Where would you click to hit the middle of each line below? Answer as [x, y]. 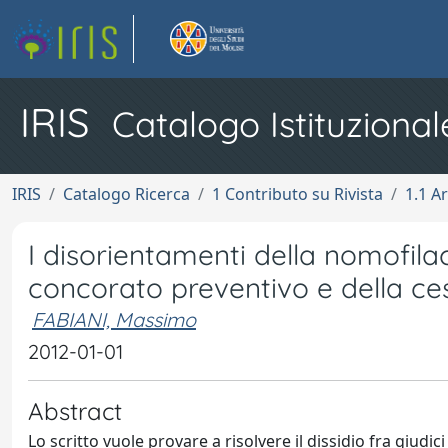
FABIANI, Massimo [114, 319]
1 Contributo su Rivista [297, 194]
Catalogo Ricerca [126, 194]
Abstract [75, 411]
